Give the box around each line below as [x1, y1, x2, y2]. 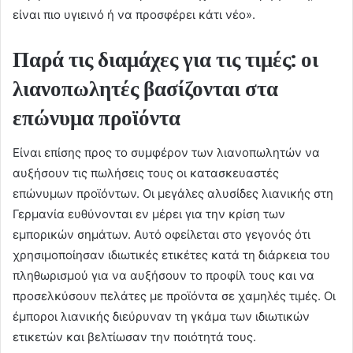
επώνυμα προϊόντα [13, 102, 180, 132]
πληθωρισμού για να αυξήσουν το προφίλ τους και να [13, 268, 314, 284]
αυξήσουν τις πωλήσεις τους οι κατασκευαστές [13, 165, 279, 181]
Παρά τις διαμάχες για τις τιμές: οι [13, 44, 318, 74]
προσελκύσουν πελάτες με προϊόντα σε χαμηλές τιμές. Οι [13, 288, 336, 304]
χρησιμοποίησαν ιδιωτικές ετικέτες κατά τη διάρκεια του [13, 247, 330, 263]
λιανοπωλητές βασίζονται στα [13, 73, 278, 103]
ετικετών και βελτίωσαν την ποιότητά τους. [13, 329, 256, 345]
